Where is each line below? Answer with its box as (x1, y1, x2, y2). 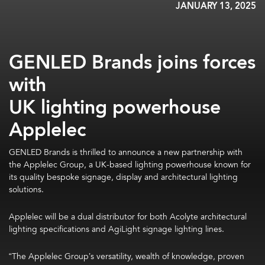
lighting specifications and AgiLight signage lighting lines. (9, 223, 224, 235)
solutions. (9, 183, 44, 196)
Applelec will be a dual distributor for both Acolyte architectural (9, 211, 247, 223)
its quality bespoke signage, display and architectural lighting (9, 171, 238, 183)
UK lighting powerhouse (9, 93, 221, 122)
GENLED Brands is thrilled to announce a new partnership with (9, 146, 243, 159)
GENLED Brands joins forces (9, 48, 256, 77)
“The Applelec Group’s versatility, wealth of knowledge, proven (9, 250, 244, 263)
